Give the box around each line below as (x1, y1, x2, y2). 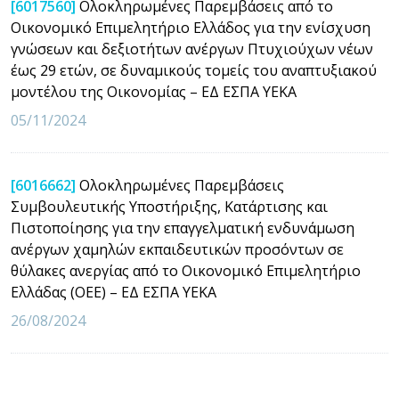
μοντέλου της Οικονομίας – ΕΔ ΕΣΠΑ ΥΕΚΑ (11, 81, 297, 102)
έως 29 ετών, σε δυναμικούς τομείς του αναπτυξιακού (11, 60, 377, 80)
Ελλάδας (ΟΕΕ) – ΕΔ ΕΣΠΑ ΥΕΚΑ (11, 281, 216, 302)
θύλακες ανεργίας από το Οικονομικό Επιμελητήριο (11, 260, 361, 281)
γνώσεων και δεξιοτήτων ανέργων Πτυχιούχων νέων (11, 38, 373, 59)
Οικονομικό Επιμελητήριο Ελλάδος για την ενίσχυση (11, 17, 370, 37)
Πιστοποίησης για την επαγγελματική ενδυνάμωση (11, 217, 354, 238)
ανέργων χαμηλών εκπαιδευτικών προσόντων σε (11, 239, 344, 259)
